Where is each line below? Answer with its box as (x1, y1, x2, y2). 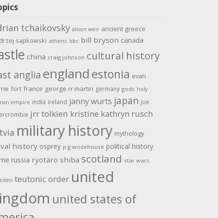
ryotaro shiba (31, 155, 79, 165)
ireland (47, 98, 67, 107)
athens (48, 37, 67, 45)
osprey (39, 142, 61, 151)
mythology (114, 129, 144, 138)
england (42, 65, 90, 83)
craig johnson (47, 54, 85, 61)
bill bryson (80, 35, 119, 45)
